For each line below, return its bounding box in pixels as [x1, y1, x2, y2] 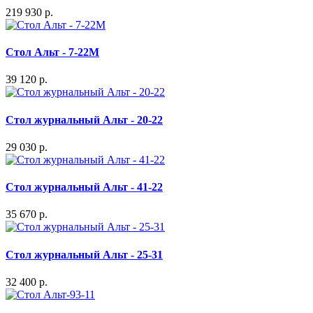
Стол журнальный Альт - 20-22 [6, 113, 163, 126]
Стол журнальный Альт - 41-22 [6, 181, 163, 194]
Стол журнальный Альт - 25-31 [6, 248, 163, 261]
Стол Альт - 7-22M [6, 46, 99, 58]
